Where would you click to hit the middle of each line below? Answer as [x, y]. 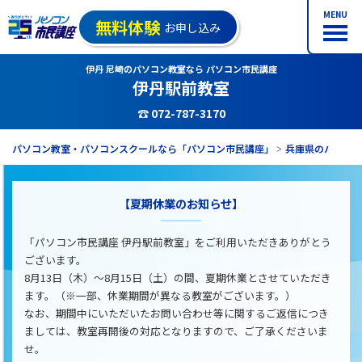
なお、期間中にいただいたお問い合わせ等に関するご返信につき [177, 313]
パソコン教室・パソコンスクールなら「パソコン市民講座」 [143, 148]
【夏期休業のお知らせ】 [181, 203]
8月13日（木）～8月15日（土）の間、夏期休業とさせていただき [178, 278]
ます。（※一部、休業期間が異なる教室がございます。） [160, 295]
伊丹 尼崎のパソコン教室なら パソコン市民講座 [181, 69]
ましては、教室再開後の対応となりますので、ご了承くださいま [176, 331]
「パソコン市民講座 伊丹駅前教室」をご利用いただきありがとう [178, 242]
